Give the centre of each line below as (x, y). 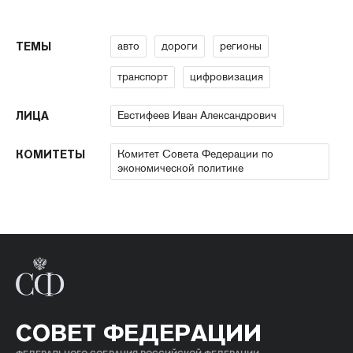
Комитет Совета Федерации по (195, 154)
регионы (241, 46)
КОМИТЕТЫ (50, 154)
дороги (180, 46)
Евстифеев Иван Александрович (197, 115)
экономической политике (180, 168)
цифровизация (227, 76)
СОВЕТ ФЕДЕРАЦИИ (139, 333)
